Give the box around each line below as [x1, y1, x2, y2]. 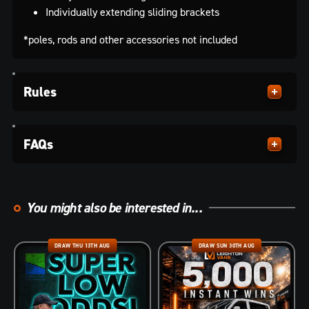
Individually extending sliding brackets [46, 4, 219, 19]
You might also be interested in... [26, 198, 202, 217]
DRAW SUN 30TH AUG [198, 241, 255, 249]
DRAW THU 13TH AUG [54, 241, 110, 249]
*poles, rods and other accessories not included [23, 32, 237, 46]
